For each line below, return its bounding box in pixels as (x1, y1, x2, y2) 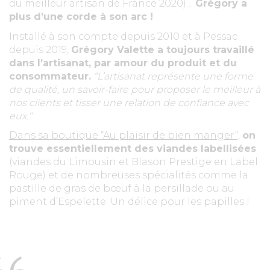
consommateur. (9, 70, 91, 82)
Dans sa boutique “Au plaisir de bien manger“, (9, 130, 240, 142)
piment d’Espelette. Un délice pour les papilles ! (9, 196, 250, 208)
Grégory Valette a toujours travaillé (71, 43, 254, 55)
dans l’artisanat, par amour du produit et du (9, 57, 237, 69)
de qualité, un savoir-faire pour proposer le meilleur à (9, 83, 260, 95)
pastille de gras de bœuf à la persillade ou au (9, 183, 234, 195)
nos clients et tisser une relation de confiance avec (9, 96, 249, 108)
